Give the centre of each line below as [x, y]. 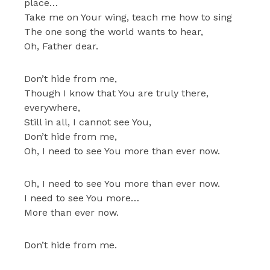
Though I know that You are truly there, [116, 93]
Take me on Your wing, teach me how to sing [128, 17]
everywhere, [52, 107]
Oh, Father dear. [61, 46]
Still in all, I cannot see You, [88, 122]
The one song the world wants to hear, [114, 31]
